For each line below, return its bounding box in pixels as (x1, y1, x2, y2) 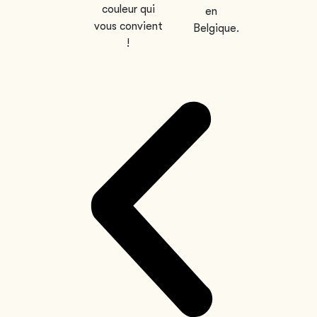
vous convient (93, 19, 163, 33)
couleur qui (101, 2, 155, 16)
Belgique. (193, 21, 240, 35)
